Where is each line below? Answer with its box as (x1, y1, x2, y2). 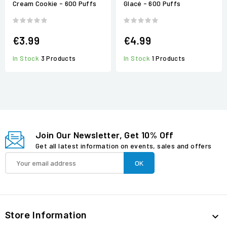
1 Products (152, 54, 185, 63)
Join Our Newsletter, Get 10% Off (35, 129, 174, 141)
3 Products (41, 54, 76, 63)
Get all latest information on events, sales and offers (35, 141, 212, 150)
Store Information (5, 210, 87, 221)
